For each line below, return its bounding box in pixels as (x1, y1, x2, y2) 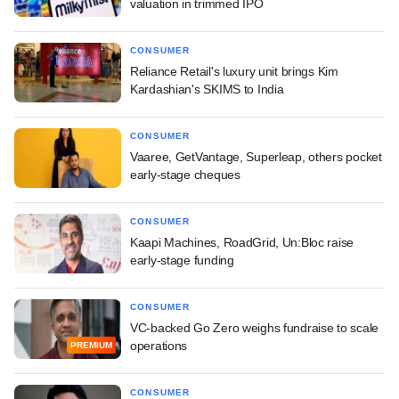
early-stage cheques (130, 167, 240, 182)
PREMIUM (70, 340, 112, 351)
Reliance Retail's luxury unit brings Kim (130, 63, 338, 78)
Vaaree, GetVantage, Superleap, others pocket (130, 149, 382, 164)
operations (130, 338, 188, 353)
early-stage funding (130, 252, 234, 267)
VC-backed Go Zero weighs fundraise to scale (130, 320, 379, 335)
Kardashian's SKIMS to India (130, 81, 284, 96)
